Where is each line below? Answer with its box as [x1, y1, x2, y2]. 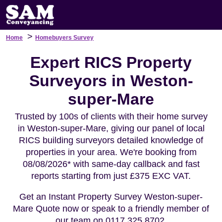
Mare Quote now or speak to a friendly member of [13, 204, 209, 214]
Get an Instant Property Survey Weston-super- [19, 192, 203, 202]
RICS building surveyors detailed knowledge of [19, 135, 203, 145]
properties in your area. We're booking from [25, 147, 197, 157]
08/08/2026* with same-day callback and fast [22, 159, 200, 169]
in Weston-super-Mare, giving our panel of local [17, 123, 205, 133]
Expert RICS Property [30, 54, 192, 71]
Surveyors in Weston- [29, 72, 193, 90]
